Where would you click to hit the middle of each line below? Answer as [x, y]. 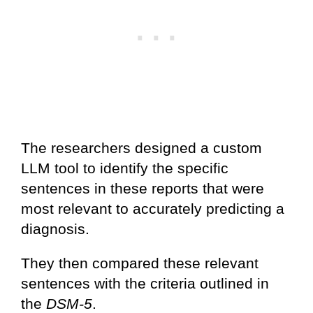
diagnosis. [55, 229]
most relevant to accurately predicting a [153, 209]
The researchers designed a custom [141, 148]
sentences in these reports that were [143, 188]
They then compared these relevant [140, 263]
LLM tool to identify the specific [125, 168]
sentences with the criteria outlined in [145, 283]
